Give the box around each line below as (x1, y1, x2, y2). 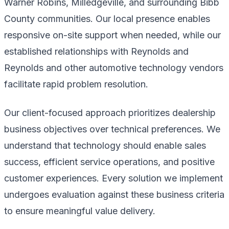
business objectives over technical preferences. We (4, 123, 220, 134)
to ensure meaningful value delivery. (4, 205, 155, 216)
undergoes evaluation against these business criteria (4, 189, 224, 200)
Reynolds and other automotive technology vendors (4, 62, 223, 73)
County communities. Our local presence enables (4, 13, 210, 24)
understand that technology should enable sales (4, 140, 206, 151)
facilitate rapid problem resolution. (4, 78, 148, 89)
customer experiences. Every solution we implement (4, 172, 223, 184)
